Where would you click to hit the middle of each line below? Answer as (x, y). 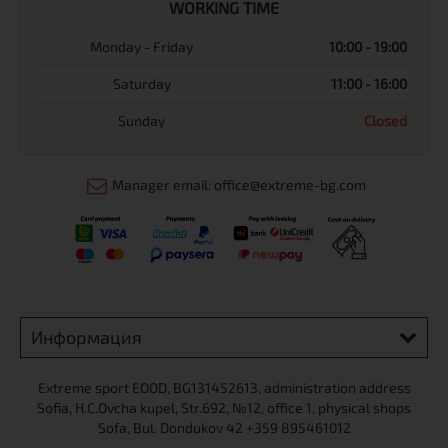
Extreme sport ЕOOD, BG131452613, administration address (224, 387)
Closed (385, 120)
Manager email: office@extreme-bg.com (239, 184)
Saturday (141, 83)
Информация (86, 336)
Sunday (141, 120)
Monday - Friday (141, 46)
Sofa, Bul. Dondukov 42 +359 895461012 (224, 427)
